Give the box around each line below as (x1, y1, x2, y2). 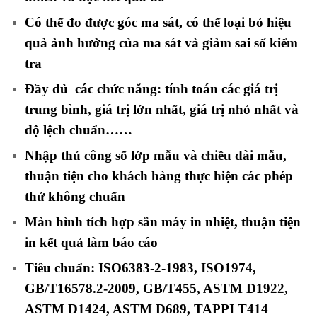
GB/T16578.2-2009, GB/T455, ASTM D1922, (25, 281, 288, 296)
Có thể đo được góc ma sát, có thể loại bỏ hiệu (25, 15, 292, 30)
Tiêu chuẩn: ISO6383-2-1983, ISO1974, (25, 260, 256, 276)
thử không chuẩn (25, 189, 125, 204)
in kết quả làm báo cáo (25, 235, 158, 250)
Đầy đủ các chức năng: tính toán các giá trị (25, 81, 278, 97)
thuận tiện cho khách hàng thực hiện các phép (25, 168, 293, 184)
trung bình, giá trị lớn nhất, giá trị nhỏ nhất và (25, 102, 299, 117)
